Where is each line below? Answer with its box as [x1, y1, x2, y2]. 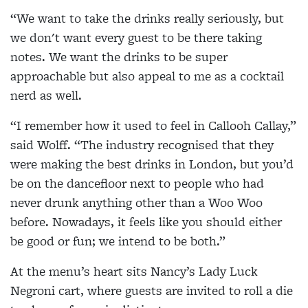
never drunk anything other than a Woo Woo [10, 192, 263, 212]
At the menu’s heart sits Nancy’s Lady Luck [10, 261, 258, 280]
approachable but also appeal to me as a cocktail [10, 66, 284, 85]
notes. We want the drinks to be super [10, 47, 228, 66]
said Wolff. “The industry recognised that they [10, 135, 274, 154]
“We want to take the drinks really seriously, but [10, 8, 284, 27]
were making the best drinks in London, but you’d [10, 154, 294, 173]
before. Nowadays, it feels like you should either [10, 212, 282, 231]
